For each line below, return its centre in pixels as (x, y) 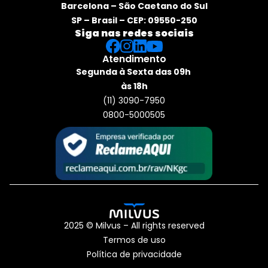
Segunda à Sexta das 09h (133, 72)
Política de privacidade (134, 255)
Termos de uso (134, 240)
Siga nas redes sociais (134, 33)
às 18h (134, 86)
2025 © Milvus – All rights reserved (134, 226)
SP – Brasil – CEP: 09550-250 (134, 21)
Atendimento (134, 59)
